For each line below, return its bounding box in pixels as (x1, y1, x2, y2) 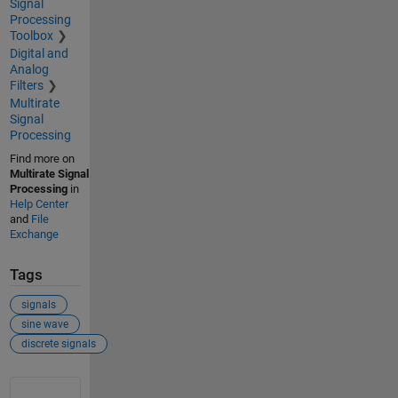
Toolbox (9, 28, 53, 43)
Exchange (9, 227, 59, 241)
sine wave (20, 318, 68, 331)
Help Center (9, 196, 68, 211)
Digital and (9, 45, 68, 60)
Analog (9, 61, 49, 76)
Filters (9, 77, 44, 92)
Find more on (9, 151, 75, 165)
